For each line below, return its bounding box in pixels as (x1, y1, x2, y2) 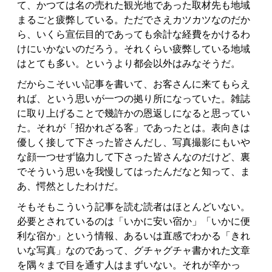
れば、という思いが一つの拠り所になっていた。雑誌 (17, 93, 250, 104)
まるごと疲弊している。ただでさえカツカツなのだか (17, 14, 250, 25)
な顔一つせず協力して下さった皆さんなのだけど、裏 (17, 151, 250, 162)
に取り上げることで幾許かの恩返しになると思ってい (17, 107, 250, 118)
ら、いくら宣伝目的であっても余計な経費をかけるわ (17, 29, 250, 39)
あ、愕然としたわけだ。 (17, 180, 124, 191)
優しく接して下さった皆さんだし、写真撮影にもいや (17, 137, 250, 148)
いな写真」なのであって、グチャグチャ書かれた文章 (17, 245, 250, 256)
